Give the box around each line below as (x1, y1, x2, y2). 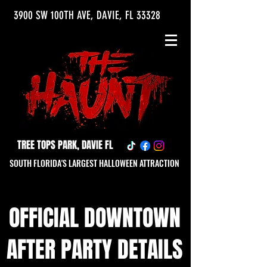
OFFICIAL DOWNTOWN (9, 201, 181, 235)
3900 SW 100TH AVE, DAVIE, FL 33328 (14, 8, 160, 22)
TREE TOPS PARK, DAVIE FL (17, 138, 113, 153)
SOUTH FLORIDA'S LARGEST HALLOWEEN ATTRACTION (10, 157, 179, 169)
